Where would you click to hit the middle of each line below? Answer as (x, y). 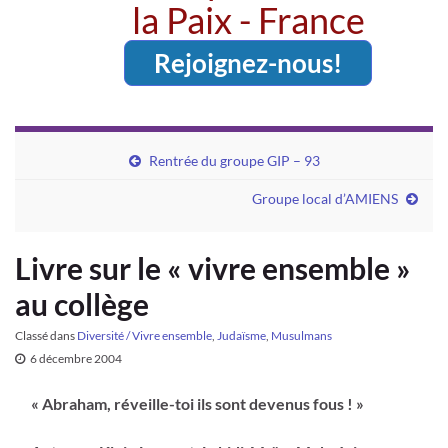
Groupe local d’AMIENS (325, 198)
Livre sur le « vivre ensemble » (213, 267)
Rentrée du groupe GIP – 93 (234, 160)
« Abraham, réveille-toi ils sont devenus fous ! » (197, 403)
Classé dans (46, 335)
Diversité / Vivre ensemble (144, 335)
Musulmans (301, 335)
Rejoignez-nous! (248, 62)
